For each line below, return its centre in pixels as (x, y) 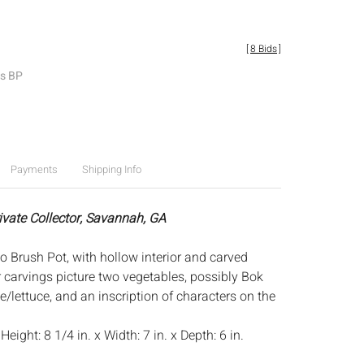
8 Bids (264, 49)
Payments (34, 169)
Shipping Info (111, 169)
